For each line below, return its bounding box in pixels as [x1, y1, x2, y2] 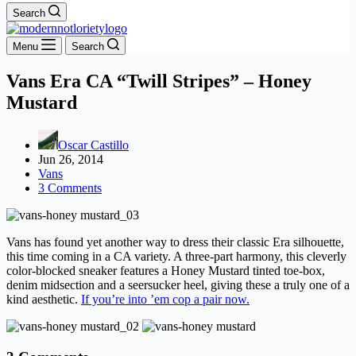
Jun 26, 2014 [38, 152, 103, 166]
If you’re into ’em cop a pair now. [81, 292, 250, 306]
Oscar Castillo [58, 137, 129, 152]
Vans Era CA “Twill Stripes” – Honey [6, 70, 311, 91]
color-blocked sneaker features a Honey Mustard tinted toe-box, [6, 263, 325, 277]
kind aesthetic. [6, 292, 81, 306]
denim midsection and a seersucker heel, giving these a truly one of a [6, 277, 350, 292]
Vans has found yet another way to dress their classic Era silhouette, [6, 234, 344, 249]
